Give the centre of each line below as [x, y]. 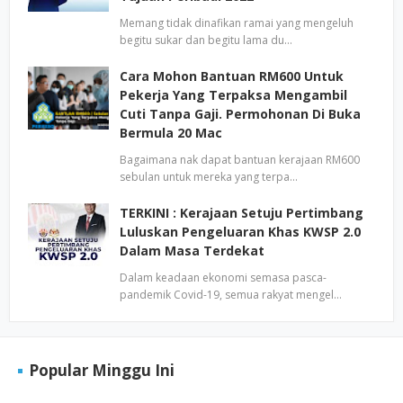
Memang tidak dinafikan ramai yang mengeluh [237, 23]
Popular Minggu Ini [102, 370]
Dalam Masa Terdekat [192, 251]
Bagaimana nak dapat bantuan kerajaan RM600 [240, 160]
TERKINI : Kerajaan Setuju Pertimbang [242, 213]
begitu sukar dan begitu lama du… [206, 40]
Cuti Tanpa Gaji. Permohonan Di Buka [240, 114]
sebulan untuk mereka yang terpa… [209, 177]
